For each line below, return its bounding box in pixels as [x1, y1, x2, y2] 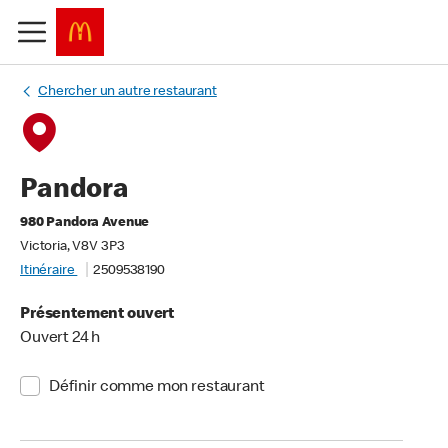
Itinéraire [20, 264, 78, 278]
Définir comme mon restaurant [48, 380, 265, 396]
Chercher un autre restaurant [38, 85, 217, 99]
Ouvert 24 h [20, 331, 101, 347]
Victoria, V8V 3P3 [20, 240, 125, 254]
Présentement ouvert [20, 307, 175, 323]
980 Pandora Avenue [20, 216, 150, 230]
